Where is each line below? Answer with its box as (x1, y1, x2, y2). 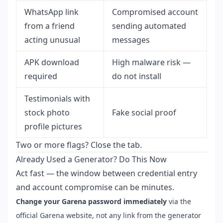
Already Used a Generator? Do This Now (16, 154, 167, 165)
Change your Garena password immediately (16, 197, 167, 206)
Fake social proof (112, 107, 176, 118)
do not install (112, 71, 161, 82)
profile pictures (24, 121, 82, 132)
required (24, 71, 57, 82)
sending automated (112, 20, 186, 31)
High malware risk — (112, 57, 191, 68)
